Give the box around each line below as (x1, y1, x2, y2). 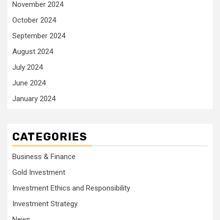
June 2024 (12, 79, 46, 87)
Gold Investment (12, 168, 65, 177)
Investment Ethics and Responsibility (12, 184, 130, 192)
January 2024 (12, 94, 55, 103)
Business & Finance (12, 152, 76, 161)
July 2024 (12, 63, 43, 72)
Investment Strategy (12, 199, 78, 208)
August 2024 (12, 47, 53, 56)
